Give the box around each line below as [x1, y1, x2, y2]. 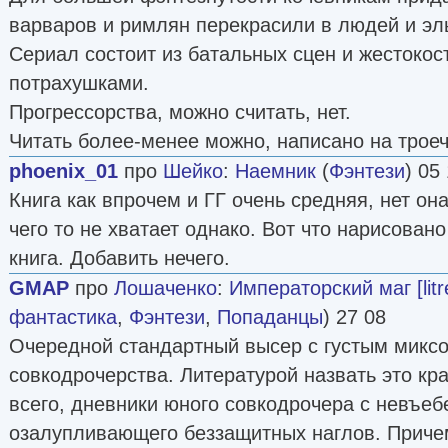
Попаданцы [217, 305, 323, 328]
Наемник [235, 159, 316, 182]
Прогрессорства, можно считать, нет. [9, 100, 351, 123]
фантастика [9, 305, 117, 328]
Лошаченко [114, 276, 217, 299]
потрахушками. [9, 71, 149, 94]
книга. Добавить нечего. [9, 246, 230, 269]
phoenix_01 [9, 159, 118, 182]
